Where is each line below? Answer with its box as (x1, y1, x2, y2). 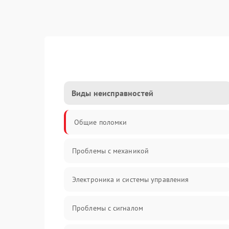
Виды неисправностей (72, 88, 153, 98)
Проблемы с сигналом (72, 203, 143, 213)
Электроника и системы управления (72, 175, 189, 184)
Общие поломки (74, 118, 127, 127)
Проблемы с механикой (72, 146, 149, 155)
